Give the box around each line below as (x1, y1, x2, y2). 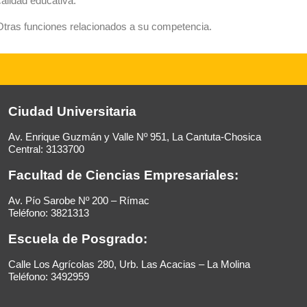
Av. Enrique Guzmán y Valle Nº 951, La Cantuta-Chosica (8, 131, 261, 143)
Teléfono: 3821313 (8, 207, 89, 219)
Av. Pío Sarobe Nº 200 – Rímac (8, 195, 149, 207)
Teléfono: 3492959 (8, 271, 89, 283)
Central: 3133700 (8, 143, 84, 156)
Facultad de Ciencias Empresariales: (8, 168, 238, 183)
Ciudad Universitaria (8, 104, 136, 119)
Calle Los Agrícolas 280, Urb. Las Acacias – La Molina (8, 258, 250, 271)
